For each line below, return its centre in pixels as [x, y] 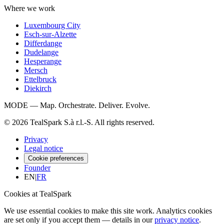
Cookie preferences [56, 158]
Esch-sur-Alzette [50, 34]
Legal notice [43, 148]
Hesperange [43, 61]
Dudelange [41, 52]
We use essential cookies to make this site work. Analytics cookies [108, 210]
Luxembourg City [52, 25]
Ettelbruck [40, 79]
